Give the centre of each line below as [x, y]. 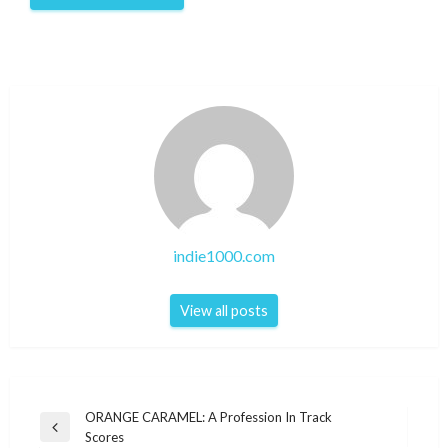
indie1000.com [224, 256]
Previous [64, 435]
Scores [104, 437]
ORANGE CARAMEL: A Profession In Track [208, 417]
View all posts [224, 311]
